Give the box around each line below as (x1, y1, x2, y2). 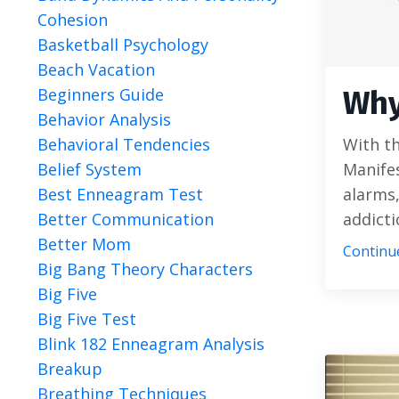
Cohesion (37, 9, 108, 30)
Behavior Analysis (37, 109, 171, 130)
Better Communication (37, 208, 214, 230)
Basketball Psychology (37, 34, 208, 55)
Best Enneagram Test (37, 183, 203, 205)
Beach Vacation (37, 59, 155, 80)
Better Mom (37, 233, 131, 255)
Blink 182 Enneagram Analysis (37, 333, 265, 354)
